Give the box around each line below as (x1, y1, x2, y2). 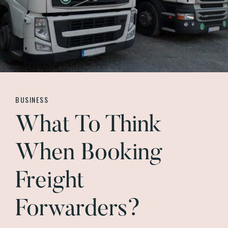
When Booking (15, 142, 162, 166)
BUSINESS (15, 94, 48, 105)
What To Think (15, 114, 161, 138)
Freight (15, 170, 84, 194)
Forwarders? (15, 198, 141, 222)
